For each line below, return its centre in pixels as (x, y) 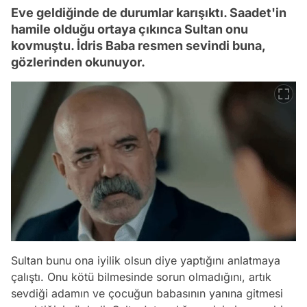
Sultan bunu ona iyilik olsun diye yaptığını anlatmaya (146, 261)
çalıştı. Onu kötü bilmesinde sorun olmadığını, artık (141, 277)
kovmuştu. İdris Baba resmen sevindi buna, (138, 46)
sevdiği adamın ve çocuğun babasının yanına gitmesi (147, 294)
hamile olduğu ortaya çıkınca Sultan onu (130, 29)
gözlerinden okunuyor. (78, 62)
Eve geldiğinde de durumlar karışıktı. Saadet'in (149, 13)
